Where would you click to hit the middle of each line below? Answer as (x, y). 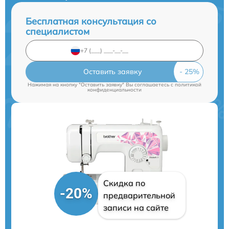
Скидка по (124, 183)
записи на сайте (136, 208)
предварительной (139, 196)
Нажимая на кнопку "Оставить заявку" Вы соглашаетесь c (101, 84)
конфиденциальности (114, 89)
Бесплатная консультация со (91, 21)
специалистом (58, 31)
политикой (188, 84)
